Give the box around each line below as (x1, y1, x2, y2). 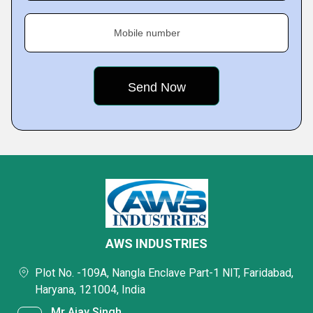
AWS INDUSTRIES (105, 236, 208, 251)
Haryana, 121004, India (35, 283, 145, 296)
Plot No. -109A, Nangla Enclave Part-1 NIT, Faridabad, (35, 266, 293, 279)
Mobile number (114, 27, 180, 38)
